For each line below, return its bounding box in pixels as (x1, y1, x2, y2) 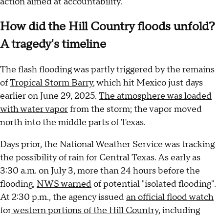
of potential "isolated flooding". (91, 178, 216, 190)
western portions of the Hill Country (11, 205, 158, 217)
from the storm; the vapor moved (68, 103, 202, 115)
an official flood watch (126, 192, 214, 203)
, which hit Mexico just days (93, 77, 203, 88)
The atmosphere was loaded (99, 90, 212, 102)
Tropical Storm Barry (10, 77, 93, 88)
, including (158, 205, 200, 217)
